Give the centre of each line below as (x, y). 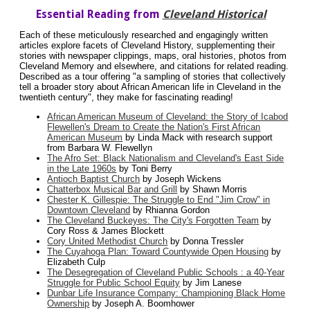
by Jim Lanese (211, 283)
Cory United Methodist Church (108, 241)
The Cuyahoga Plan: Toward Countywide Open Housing (158, 252)
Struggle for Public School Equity (114, 283)
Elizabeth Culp (76, 262)
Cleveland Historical (214, 15)
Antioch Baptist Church (94, 179)
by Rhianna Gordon (170, 210)
